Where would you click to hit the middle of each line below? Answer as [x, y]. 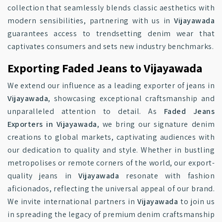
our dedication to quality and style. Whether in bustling [111, 150]
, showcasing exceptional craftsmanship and [131, 98]
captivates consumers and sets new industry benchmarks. [111, 46]
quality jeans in [43, 176]
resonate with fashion [167, 176]
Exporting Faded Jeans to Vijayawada [105, 68]
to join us [196, 201]
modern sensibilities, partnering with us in [91, 21]
